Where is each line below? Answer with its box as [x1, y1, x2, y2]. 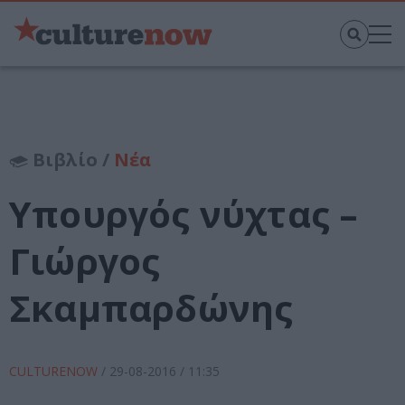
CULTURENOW [9, 363, 101, 381]
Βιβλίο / [28, 147, 114, 173]
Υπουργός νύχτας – [9, 189, 359, 240]
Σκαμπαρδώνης [9, 283, 294, 334]
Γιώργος [9, 236, 161, 287]
